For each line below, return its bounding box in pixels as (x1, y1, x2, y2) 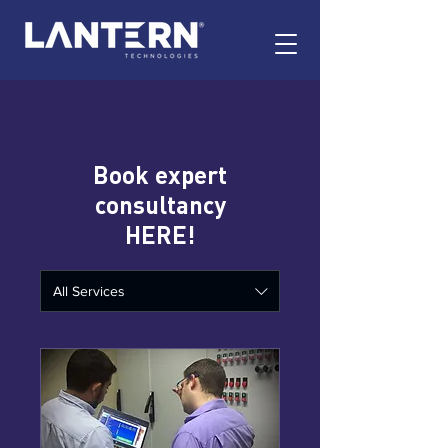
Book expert (93, 159, 227, 190)
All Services (53, 282, 125, 299)
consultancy (94, 189, 226, 220)
